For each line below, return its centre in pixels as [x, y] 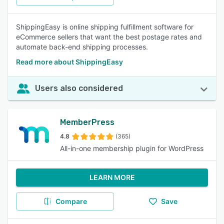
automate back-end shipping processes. [82, 47]
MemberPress [87, 122]
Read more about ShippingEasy [69, 62]
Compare [71, 201]
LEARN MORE [112, 177]
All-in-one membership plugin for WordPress [132, 148]
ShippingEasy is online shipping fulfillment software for [105, 27]
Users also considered [79, 88]
